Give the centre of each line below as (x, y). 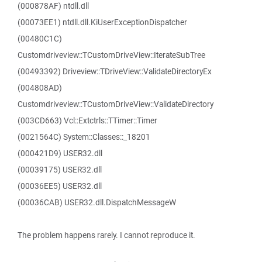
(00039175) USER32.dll (60, 170)
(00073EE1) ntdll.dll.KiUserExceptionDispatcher (102, 22)
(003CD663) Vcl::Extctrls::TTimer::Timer (87, 120)
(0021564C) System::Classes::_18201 (84, 137)
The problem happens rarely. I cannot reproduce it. (106, 235)
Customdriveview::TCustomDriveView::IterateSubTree (111, 55)
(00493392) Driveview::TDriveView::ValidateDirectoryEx (115, 71)
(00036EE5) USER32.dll (60, 186)
